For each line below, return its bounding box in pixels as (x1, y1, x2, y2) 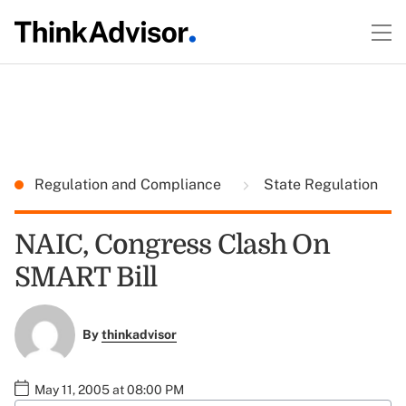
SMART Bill (14, 262, 158, 293)
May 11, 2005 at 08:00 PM (34, 382, 184, 397)
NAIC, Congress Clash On (14, 229, 330, 260)
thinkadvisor (101, 327, 177, 343)
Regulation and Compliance (34, 176, 225, 193)
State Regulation (260, 176, 378, 193)
